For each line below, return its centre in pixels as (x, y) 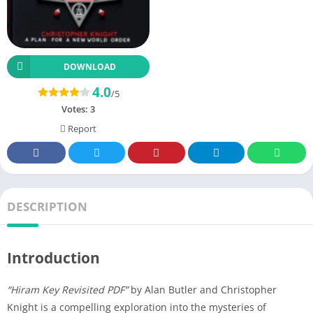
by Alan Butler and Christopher (202, 289)
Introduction (53, 257)
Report (81, 128)
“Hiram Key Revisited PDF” (67, 289)
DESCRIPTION (47, 206)
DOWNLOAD (90, 66)
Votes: (76, 109)
